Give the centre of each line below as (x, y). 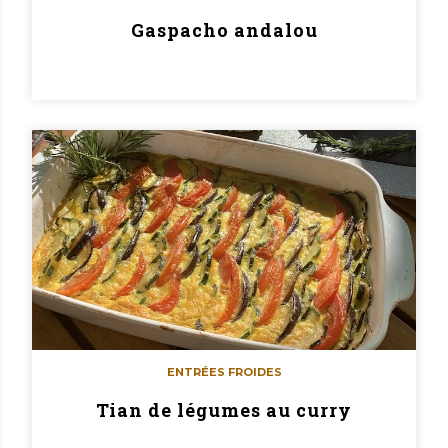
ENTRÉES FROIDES (224, 371)
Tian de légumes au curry (224, 410)
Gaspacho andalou (224, 30)
